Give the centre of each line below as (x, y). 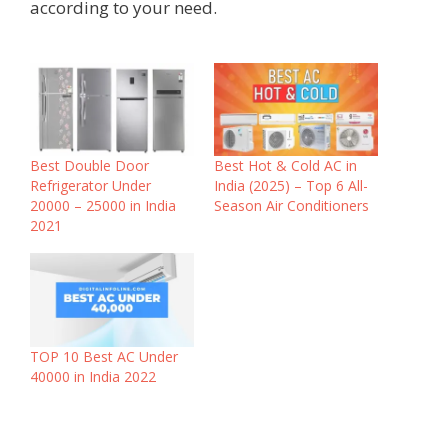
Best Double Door (89, 166)
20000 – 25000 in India (103, 206)
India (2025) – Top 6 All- (291, 186)
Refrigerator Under (90, 186)
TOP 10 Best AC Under (104, 357)
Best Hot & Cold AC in (285, 166)
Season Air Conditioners (291, 206)
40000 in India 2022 (93, 377)
